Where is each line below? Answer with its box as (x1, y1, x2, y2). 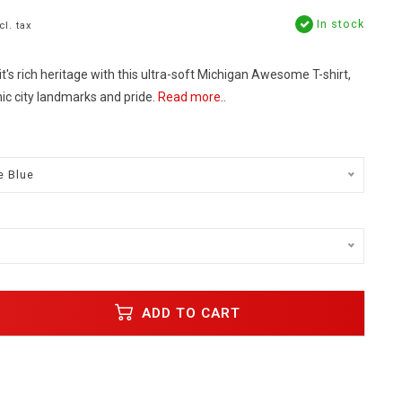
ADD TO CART (137, 304, 241, 321)
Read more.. (157, 90, 226, 104)
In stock (313, 17, 364, 31)
